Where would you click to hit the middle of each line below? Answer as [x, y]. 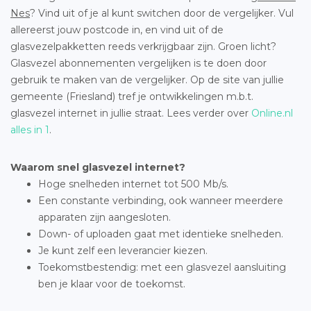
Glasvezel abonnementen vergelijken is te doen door [138, 63]
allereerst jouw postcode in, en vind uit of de [117, 30]
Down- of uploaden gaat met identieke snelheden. [161, 234]
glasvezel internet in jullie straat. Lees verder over [131, 113]
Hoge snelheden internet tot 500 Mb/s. [133, 184]
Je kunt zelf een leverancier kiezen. [123, 250]
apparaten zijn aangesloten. [104, 217]
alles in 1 [30, 129]
